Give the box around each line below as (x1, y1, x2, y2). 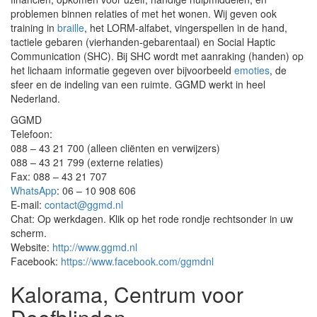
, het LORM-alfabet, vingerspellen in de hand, (84, 21, 287, 35)
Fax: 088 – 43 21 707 (11, 169, 107, 183)
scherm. (11, 226, 47, 240)
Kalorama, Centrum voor (11, 279, 243, 309)
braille (57, 21, 84, 35)
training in (11, 21, 57, 35)
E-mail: (11, 197, 45, 212)
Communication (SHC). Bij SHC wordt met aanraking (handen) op (11, 49, 304, 63)
